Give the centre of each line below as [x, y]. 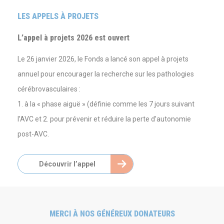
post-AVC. [33, 134]
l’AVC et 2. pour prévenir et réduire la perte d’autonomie [104, 119]
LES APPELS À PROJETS [58, 16]
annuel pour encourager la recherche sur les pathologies [106, 74]
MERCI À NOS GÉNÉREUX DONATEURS [112, 214]
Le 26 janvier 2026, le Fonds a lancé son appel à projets [103, 59]
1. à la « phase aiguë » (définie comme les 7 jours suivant [106, 104]
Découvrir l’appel [67, 164]
